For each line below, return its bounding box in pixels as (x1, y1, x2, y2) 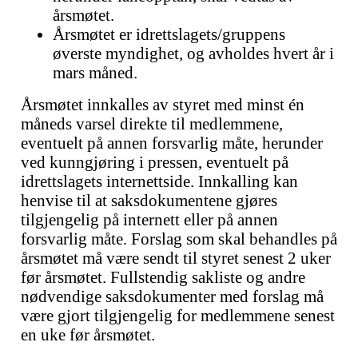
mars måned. (53, 63, 141, 82)
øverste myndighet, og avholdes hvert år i (53, 44, 334, 62)
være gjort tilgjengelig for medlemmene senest (21, 306, 335, 324)
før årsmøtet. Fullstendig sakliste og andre (21, 268, 305, 286)
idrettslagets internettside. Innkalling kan (21, 172, 298, 190)
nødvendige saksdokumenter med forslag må (21, 287, 324, 305)
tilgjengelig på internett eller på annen (21, 210, 278, 229)
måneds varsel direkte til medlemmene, (21, 114, 283, 133)
